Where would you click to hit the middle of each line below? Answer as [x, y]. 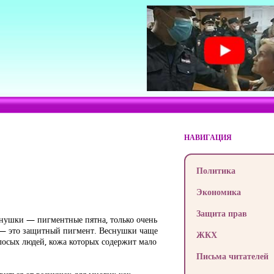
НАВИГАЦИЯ [208, 137]
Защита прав [221, 213]
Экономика [218, 192]
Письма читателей [232, 256]
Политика [216, 170]
